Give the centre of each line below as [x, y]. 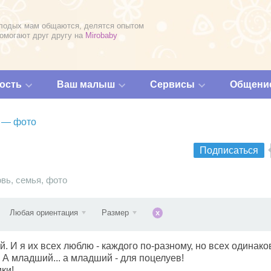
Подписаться [229, 150]
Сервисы [172, 84]
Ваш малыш [86, 84]
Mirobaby [101, 35]
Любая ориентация [44, 213]
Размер [115, 213]
